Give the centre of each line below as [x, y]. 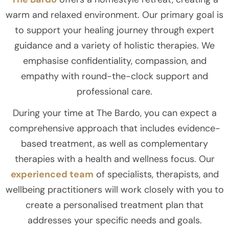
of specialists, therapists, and [156, 174]
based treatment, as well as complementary [114, 143]
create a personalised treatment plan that [114, 205]
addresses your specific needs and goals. [114, 220]
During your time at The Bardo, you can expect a [114, 113]
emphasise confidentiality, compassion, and [114, 61]
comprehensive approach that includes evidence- [114, 128]
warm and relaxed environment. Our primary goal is [114, 15]
